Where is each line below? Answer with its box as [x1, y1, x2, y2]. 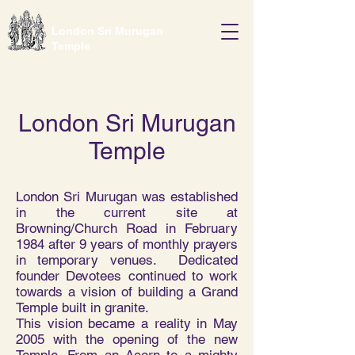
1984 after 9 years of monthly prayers [16, 236, 238, 252]
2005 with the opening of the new [16, 331, 238, 347]
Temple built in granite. [16, 300, 149, 315]
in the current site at [16, 204, 238, 220]
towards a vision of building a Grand [16, 284, 238, 300]
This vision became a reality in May [16, 315, 238, 331]
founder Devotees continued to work [16, 268, 238, 284]
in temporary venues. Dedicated [16, 252, 238, 268]
